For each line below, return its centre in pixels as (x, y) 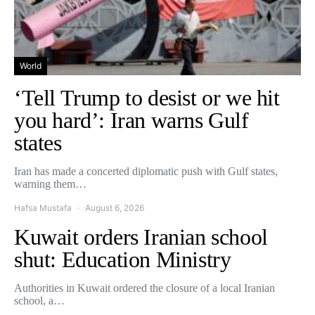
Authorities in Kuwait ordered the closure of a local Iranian (144, 288)
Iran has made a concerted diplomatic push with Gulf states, (146, 171)
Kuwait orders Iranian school (141, 237)
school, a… (39, 300)
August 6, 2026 (115, 207)
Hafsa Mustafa (43, 207)
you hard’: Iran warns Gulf (131, 120)
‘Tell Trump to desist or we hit (147, 97)
